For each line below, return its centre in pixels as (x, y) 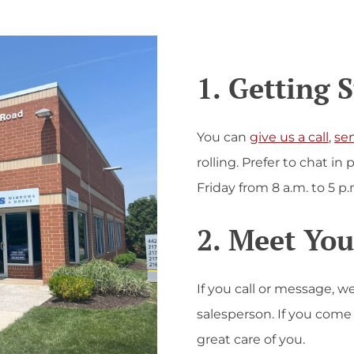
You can (223, 137)
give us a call (289, 137)
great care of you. (251, 339)
